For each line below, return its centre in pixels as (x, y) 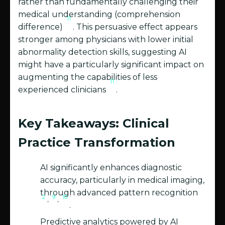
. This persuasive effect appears (135, 27)
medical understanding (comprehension (99, 15)
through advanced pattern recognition (119, 193)
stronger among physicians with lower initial (106, 40)
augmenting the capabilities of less (88, 77)
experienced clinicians (63, 90)
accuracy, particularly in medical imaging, (122, 180)
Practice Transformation (97, 143)
